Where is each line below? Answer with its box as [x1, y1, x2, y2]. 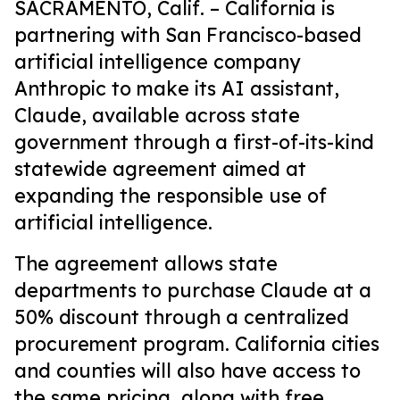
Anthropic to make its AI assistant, [14, 77, 339, 100]
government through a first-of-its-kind [14, 130, 374, 154]
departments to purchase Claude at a [14, 279, 371, 302]
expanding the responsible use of [14, 184, 327, 207]
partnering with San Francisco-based [14, 23, 362, 46]
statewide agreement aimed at [14, 157, 306, 180]
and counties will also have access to [14, 359, 361, 382]
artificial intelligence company [14, 50, 300, 73]
